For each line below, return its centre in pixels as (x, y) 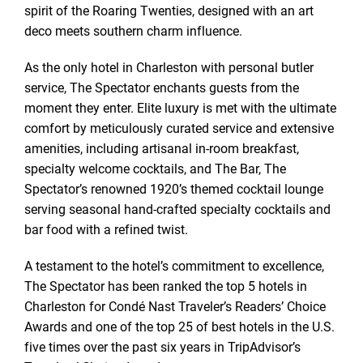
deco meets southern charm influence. (133, 30)
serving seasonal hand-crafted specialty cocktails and (177, 209)
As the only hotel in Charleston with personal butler (169, 67)
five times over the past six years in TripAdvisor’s (162, 346)
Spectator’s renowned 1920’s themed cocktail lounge (174, 188)
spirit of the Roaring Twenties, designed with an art (169, 10)
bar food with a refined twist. (106, 229)
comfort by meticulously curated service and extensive (179, 128)
